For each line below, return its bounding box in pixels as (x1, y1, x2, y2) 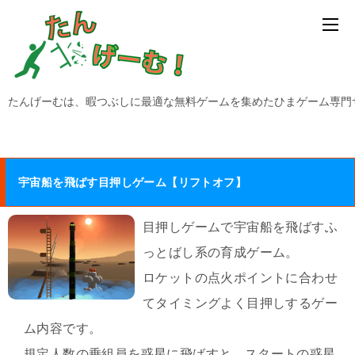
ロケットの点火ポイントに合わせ (143, 271, 338, 284)
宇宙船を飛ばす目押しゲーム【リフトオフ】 (18, 176, 246, 189)
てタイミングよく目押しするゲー (143, 296, 338, 310)
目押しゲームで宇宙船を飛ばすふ (143, 220, 338, 234)
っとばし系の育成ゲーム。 (143, 246, 299, 259)
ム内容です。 (24, 322, 102, 335)
